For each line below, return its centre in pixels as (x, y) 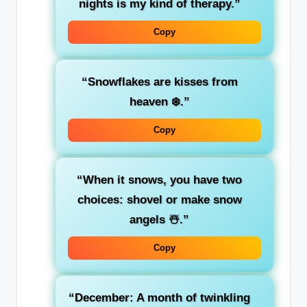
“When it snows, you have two (159, 180)
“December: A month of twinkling (159, 298)
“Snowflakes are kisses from (159, 82)
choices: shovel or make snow (159, 200)
